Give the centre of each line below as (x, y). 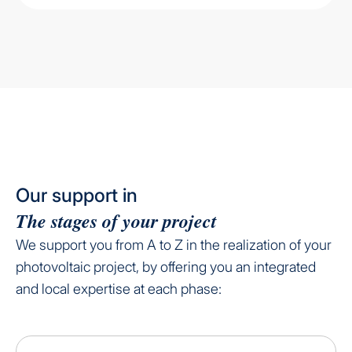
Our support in (77, 195)
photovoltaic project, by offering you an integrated (166, 266)
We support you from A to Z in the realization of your (174, 244)
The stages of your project (116, 220)
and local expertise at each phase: (119, 288)
